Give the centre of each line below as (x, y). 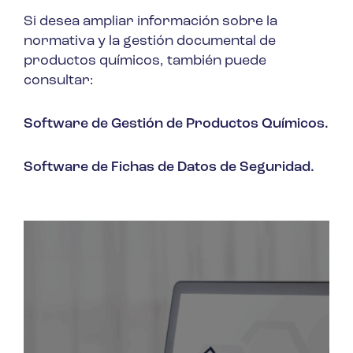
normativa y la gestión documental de (150, 41)
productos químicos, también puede (145, 61)
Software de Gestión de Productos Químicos (174, 124)
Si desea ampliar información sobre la (150, 21)
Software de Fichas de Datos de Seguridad (167, 167)
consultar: (59, 80)
